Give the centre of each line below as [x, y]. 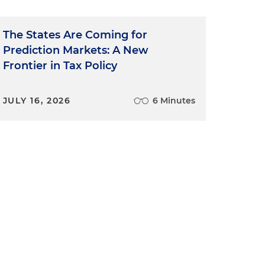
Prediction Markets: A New [75, 50]
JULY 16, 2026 [37, 101]
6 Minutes [174, 101]
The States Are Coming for [75, 35]
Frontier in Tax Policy [60, 66]
